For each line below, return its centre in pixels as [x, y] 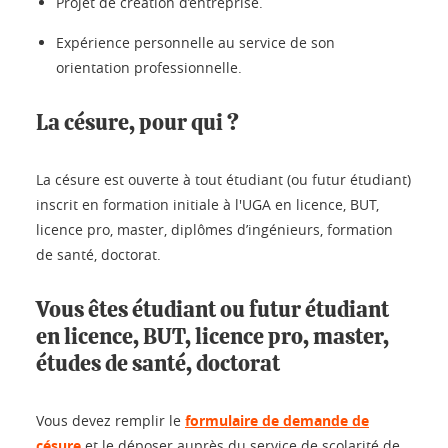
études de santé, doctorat [158, 364]
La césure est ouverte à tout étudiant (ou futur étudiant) [223, 179]
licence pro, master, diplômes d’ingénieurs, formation [214, 229]
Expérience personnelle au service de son [195, 42]
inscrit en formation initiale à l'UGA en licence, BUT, [207, 204]
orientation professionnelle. [149, 67]
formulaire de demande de [277, 420]
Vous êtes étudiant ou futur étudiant [212, 310]
